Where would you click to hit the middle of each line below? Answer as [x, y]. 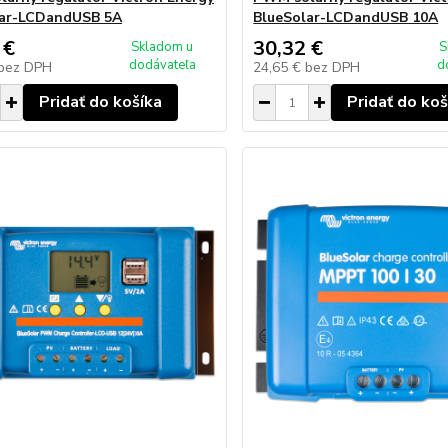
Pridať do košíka [100, 102]
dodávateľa [162, 65]
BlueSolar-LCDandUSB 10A [346, 17]
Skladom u [162, 47]
